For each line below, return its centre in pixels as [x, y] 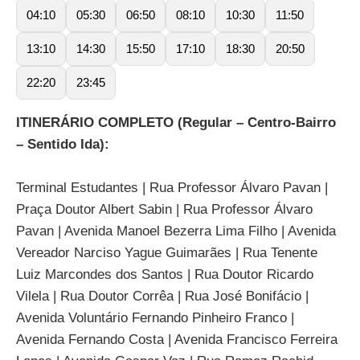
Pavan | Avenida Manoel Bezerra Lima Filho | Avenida [176, 231]
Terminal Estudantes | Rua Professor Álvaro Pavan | [172, 187]
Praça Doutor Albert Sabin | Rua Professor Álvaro [164, 209]
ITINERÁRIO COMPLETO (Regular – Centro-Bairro [176, 122]
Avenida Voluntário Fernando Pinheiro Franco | [155, 317]
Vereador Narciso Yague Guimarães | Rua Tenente [167, 252]
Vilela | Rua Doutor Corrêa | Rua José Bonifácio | [162, 296]
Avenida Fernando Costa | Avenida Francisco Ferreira [177, 339]
